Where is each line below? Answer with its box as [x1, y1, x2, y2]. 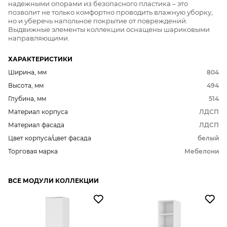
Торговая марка [8, 147, 58, 156]
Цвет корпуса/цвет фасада [8, 134, 91, 142]
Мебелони [184, 147, 219, 156]
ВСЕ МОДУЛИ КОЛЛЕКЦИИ [8, 177, 99, 185]
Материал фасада [8, 121, 64, 129]
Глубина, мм [8, 95, 46, 103]
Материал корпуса [8, 108, 68, 116]
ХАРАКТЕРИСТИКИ [8, 55, 72, 63]
